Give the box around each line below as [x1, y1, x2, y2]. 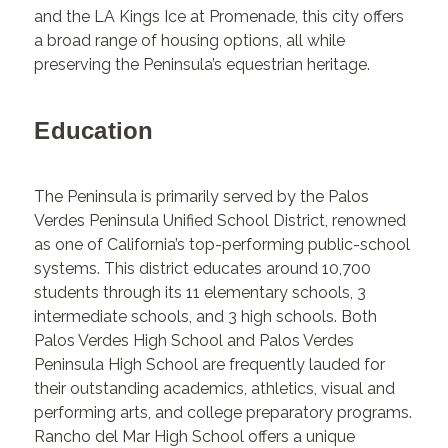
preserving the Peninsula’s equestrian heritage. [34, 54, 371, 74]
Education [34, 117, 154, 144]
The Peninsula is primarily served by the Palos [34, 187, 370, 207]
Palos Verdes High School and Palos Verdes [34, 331, 355, 351]
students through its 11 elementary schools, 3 [34, 283, 367, 303]
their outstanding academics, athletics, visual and [34, 379, 396, 399]
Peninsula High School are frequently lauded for [34, 355, 386, 375]
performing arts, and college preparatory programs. [34, 403, 413, 423]
